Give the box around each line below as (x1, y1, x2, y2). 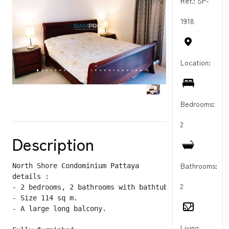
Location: (180, 57, 211, 67)
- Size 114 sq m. (12, 193, 78, 202)
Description (12, 131, 94, 155)
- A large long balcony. (12, 204, 106, 213)
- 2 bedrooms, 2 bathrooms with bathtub (12, 182, 168, 191)
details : (12, 172, 49, 180)
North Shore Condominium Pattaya (12, 161, 139, 170)
